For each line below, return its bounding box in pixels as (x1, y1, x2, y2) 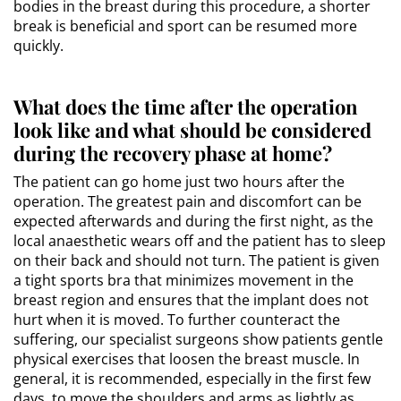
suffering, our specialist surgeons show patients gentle (13, 328, 383, 349)
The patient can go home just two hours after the (13, 171, 345, 192)
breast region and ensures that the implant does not (13, 289, 369, 310)
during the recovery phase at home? (13, 139, 332, 166)
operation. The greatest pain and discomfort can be (13, 191, 362, 211)
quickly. (13, 35, 64, 55)
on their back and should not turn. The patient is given (13, 250, 380, 270)
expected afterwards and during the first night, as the (13, 210, 373, 231)
